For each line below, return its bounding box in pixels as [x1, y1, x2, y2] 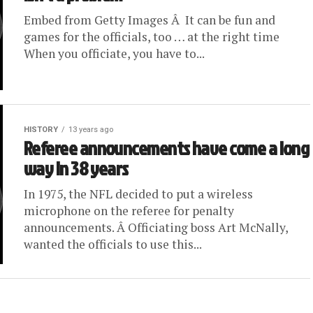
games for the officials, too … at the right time [24, 29, 279, 45]
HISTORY [24, 125, 58, 134]
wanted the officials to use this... [24, 236, 202, 252]
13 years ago [68, 125, 113, 134]
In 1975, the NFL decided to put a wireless [24, 186, 253, 202]
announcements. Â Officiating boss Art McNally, [24, 219, 288, 235]
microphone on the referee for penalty [24, 203, 234, 219]
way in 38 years [24, 155, 129, 182]
